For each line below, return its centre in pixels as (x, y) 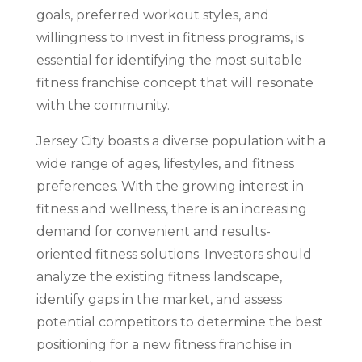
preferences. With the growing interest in (170, 186)
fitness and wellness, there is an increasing (171, 209)
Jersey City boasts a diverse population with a (181, 141)
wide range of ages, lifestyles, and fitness (165, 164)
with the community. (103, 105)
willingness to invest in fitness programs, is (170, 38)
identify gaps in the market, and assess (159, 299)
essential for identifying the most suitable (169, 60)
